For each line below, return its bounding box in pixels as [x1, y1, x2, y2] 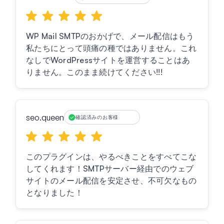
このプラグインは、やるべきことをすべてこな [26, 151, 197, 162]
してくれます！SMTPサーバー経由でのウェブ [26, 163, 194, 174]
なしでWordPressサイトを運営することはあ [26, 55, 190, 65]
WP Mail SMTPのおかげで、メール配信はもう [26, 31, 194, 41]
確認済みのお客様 [75, 114, 119, 120]
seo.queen [26, 112, 64, 122]
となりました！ [26, 187, 83, 198]
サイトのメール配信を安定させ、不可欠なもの [26, 175, 197, 186]
